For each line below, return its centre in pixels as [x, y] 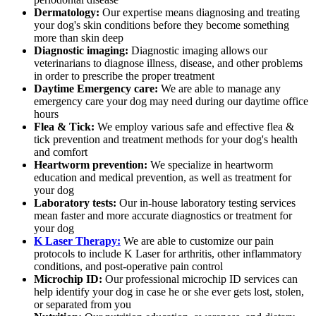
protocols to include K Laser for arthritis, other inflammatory [168, 253]
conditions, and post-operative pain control [128, 266]
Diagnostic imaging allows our [198, 50]
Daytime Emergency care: [96, 88]
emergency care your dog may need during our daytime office [171, 101]
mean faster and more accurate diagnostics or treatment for [163, 215]
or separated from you [83, 304]
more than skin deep [79, 37]
